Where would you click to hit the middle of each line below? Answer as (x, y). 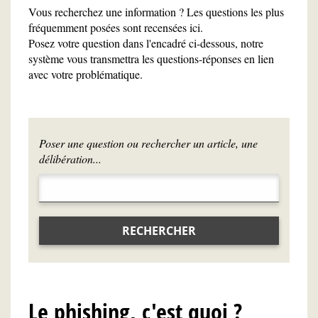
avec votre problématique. (86, 74)
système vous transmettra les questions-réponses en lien (151, 59)
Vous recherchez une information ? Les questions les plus (156, 12)
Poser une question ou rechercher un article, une (148, 143)
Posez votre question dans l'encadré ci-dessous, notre (146, 43)
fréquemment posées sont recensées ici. (116, 27)
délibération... (70, 159)
